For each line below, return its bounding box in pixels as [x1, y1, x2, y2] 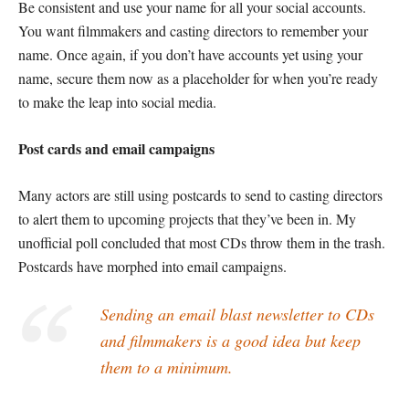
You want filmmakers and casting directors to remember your [18, 21, 368, 41]
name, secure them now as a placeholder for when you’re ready [18, 68, 378, 89]
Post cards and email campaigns [18, 138, 215, 160]
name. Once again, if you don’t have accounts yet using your [18, 45, 362, 65]
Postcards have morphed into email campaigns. [18, 257, 287, 277]
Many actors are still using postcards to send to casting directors [18, 185, 383, 205]
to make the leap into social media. [18, 92, 216, 112]
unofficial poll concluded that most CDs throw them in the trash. [18, 233, 385, 253]
